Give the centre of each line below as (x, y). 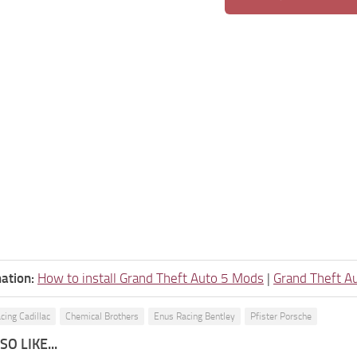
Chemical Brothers (102, 316)
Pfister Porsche (281, 316)
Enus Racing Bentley (194, 316)
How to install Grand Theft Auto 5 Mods (151, 278)
